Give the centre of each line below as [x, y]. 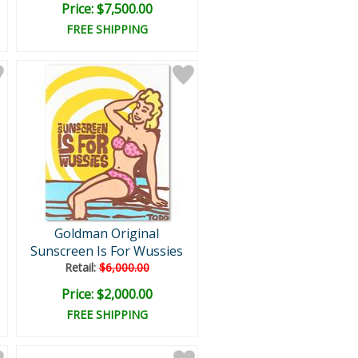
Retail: [82, 267]
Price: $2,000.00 [107, 294]
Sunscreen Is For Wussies [107, 251]
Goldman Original [107, 233]
